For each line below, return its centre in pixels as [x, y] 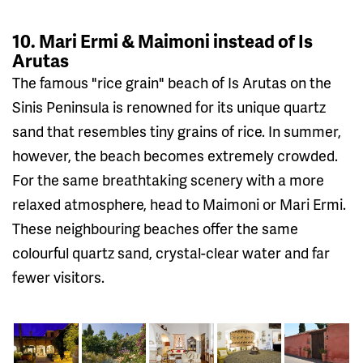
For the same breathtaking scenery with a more [168, 180]
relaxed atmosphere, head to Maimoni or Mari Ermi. [179, 204]
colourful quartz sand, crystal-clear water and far [171, 253]
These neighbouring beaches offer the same [155, 228]
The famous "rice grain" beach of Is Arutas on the [172, 83]
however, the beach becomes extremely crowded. [175, 156]
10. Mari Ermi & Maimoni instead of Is [162, 41]
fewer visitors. [58, 277]
